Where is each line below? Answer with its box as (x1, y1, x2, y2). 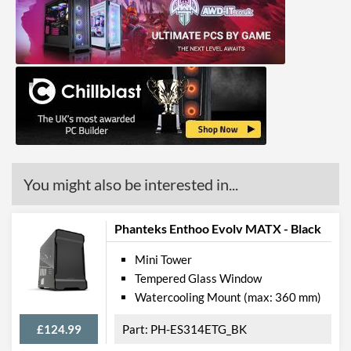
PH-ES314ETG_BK (150, 321, 247, 336)
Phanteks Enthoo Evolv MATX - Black (114, 220, 321, 236)
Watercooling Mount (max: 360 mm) (135, 289, 321, 304)
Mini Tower (135, 251, 192, 266)
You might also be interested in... (24, 174, 238, 194)
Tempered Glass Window (135, 270, 262, 285)
